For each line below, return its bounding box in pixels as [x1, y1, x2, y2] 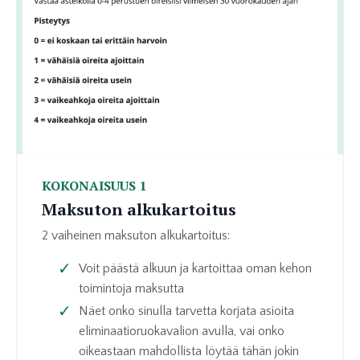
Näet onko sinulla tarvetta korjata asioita [79, 303, 294, 318]
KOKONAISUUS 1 [42, 176, 146, 194]
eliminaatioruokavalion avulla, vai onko [79, 323, 284, 338]
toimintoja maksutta [79, 280, 184, 296]
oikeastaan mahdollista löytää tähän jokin [79, 343, 299, 358]
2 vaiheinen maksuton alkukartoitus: [42, 227, 230, 243]
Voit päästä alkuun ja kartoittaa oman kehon [79, 260, 312, 276]
